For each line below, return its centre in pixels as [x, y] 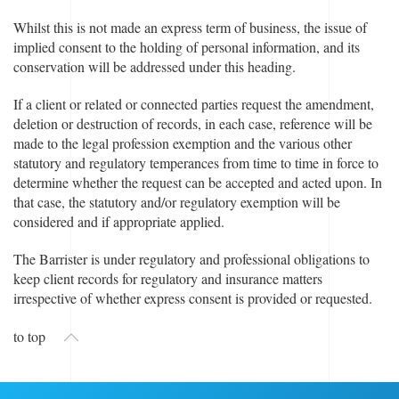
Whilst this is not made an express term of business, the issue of [190, 27]
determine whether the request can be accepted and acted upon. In [198, 182]
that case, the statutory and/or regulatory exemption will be [177, 202]
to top [29, 336]
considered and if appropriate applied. [121, 221]
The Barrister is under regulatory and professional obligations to [191, 259]
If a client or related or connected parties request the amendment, [194, 104]
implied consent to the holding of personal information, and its [187, 47]
